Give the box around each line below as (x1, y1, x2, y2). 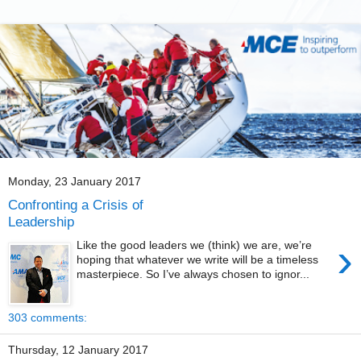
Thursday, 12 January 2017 (8, 343, 148, 357)
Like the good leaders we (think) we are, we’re (77, 239, 313, 251)
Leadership (8, 214, 74, 230)
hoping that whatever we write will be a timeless (77, 253, 319, 266)
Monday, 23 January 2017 (8, 175, 141, 189)
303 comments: (8, 310, 87, 324)
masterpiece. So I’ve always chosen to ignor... (77, 268, 310, 280)
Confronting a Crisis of (8, 197, 143, 214)
